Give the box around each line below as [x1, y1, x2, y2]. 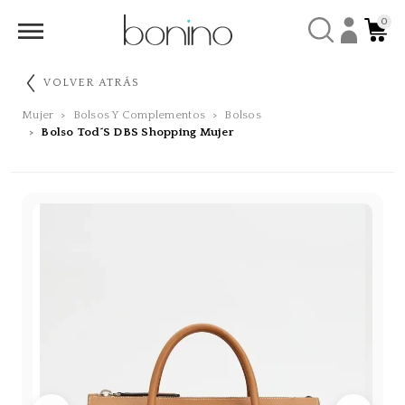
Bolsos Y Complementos [72, 108, 206, 122]
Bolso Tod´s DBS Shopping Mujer [41, 126, 235, 139]
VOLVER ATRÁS [43, 76, 140, 89]
